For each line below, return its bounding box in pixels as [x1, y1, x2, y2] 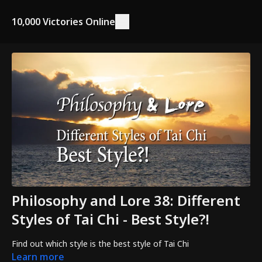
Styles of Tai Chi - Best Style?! [12, 209, 209, 229]
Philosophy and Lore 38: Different [12, 191, 240, 211]
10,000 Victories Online [12, 15, 115, 28]
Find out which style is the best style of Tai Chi [12, 238, 189, 250]
